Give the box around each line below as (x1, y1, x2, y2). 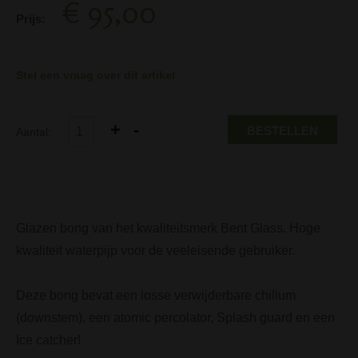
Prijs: (16, 11, 46, 26)
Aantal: (16, 125, 54, 138)
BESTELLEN (247, 123, 318, 137)
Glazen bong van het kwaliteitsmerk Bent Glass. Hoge (16, 221, 320, 235)
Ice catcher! (16, 332, 81, 347)
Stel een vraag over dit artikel (16, 68, 175, 82)
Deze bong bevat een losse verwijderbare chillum (16, 288, 296, 302)
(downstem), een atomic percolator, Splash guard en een (16, 310, 335, 324)
